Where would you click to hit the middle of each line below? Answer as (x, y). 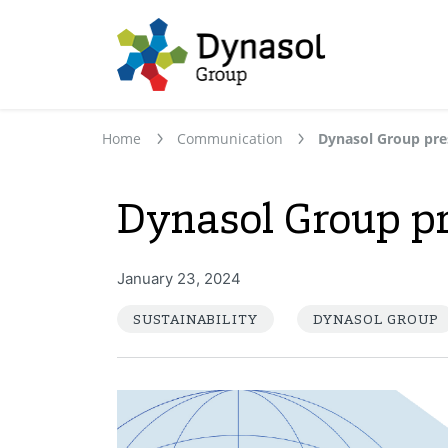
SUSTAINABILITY (196, 318)
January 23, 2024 (179, 278)
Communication (229, 138)
